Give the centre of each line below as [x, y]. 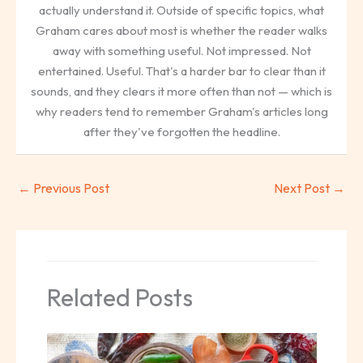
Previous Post [70, 188]
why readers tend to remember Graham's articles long [181, 111]
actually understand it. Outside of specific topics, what [181, 10]
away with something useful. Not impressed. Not [181, 50]
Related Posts [120, 297]
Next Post [303, 188]
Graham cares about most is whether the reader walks [181, 30]
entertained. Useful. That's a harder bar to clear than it [181, 70]
